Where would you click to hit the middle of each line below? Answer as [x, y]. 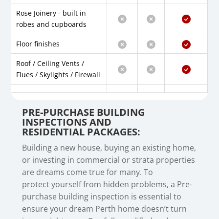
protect [36, 185]
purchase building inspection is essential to [101, 197]
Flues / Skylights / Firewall [58, 75]
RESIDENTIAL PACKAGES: [81, 132]
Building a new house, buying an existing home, [109, 148]
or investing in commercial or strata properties [108, 160]
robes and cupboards [52, 24]
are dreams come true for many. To [87, 172]
